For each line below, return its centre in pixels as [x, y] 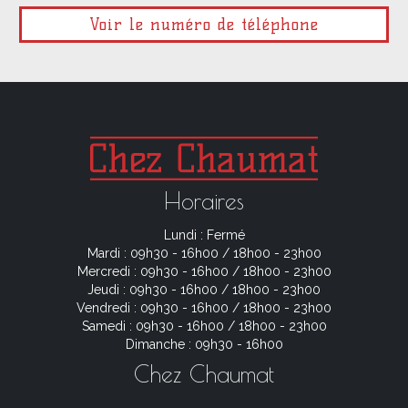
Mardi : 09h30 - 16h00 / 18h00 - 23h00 [204, 253]
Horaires [204, 200]
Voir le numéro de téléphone [204, 24]
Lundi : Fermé [204, 235]
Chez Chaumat [204, 373]
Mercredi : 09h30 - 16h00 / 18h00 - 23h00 [204, 271]
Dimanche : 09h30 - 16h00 [204, 344]
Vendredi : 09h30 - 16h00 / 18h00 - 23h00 [204, 307]
